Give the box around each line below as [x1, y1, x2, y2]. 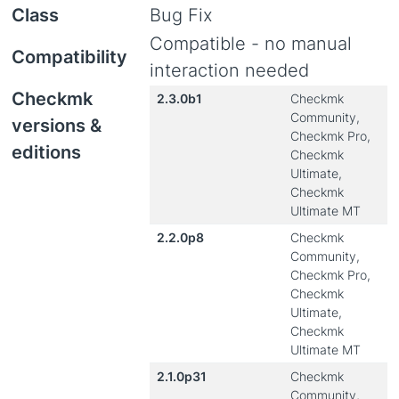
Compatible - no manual [150, 33, 352, 54]
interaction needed [150, 60, 309, 81]
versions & [12, 115, 102, 136]
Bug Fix [150, 4, 213, 26]
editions [12, 142, 81, 163]
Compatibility [12, 46, 127, 68]
